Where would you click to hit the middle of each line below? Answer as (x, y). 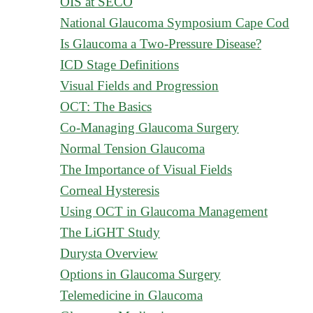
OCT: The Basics (106, 107)
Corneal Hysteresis (110, 190)
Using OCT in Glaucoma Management (164, 211)
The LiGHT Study (110, 232)
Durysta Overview (109, 253)
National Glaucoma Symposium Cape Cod (175, 23)
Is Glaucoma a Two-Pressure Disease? (161, 44)
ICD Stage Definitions (119, 65)
